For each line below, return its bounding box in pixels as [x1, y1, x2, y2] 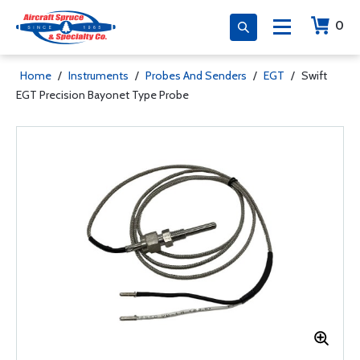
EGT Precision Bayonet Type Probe [16, 88, 189, 102]
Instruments [68, 68, 129, 83]
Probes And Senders [145, 68, 247, 83]
